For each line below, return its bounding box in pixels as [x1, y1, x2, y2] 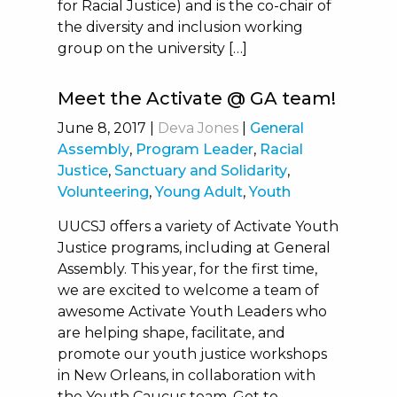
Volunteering [57, 183, 149, 200]
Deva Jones [157, 120, 238, 136]
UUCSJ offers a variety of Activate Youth [57, 218, 339, 235]
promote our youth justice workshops [57, 346, 327, 362]
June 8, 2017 [57, 120, 146, 136]
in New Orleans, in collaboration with [57, 367, 315, 384]
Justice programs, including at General [57, 239, 331, 256]
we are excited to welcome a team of [57, 282, 319, 299]
